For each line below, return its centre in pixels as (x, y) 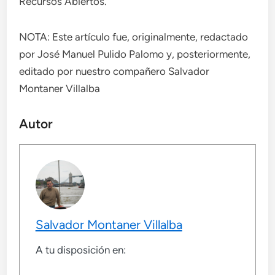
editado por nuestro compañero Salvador (114, 71)
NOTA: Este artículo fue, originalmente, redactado (134, 37)
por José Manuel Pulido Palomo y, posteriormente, (135, 54)
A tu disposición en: (80, 250)
